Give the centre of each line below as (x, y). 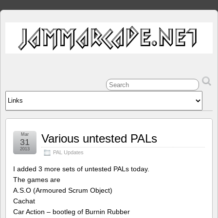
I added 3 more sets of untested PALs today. (81, 169)
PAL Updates (68, 152)
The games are (37, 179)
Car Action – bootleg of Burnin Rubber (72, 211)
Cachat (24, 201)
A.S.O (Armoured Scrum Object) (63, 190)
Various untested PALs (99, 138)
